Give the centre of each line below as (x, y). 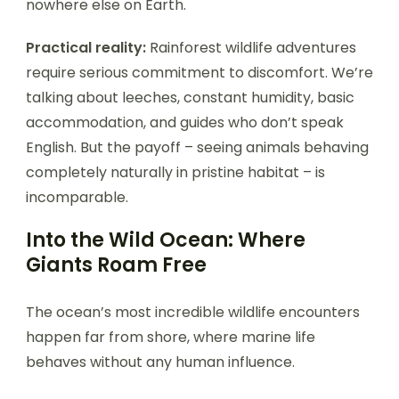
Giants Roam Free (116, 265)
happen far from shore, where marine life (171, 337)
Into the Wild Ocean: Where (166, 240)
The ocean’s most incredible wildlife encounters (193, 312)
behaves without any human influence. (160, 362)
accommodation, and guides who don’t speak (185, 122)
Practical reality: (86, 47)
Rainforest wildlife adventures (251, 47)
